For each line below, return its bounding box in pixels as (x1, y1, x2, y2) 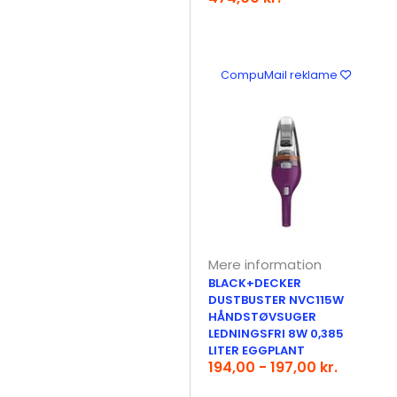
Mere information (208, 255, 323, 274)
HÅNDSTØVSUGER (208, 308, 317, 325)
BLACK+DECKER (208, 275, 302, 292)
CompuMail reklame (221, 67, 341, 82)
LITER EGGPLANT (208, 342, 306, 359)
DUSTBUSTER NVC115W (208, 292, 345, 308)
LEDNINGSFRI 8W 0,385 (208, 325, 345, 342)
